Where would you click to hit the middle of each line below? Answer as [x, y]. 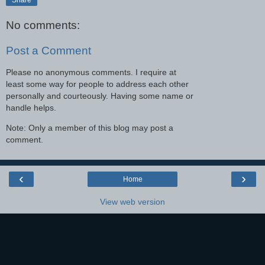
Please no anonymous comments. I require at [91, 72]
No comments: [43, 25]
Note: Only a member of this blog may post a [90, 128]
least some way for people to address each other [97, 84]
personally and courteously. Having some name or [100, 96]
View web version [132, 202]
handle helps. [31, 107]
